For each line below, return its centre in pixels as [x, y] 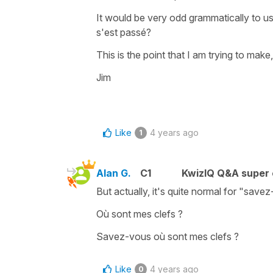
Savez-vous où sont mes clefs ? [168, 236]
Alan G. [114, 173]
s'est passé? [124, 32]
